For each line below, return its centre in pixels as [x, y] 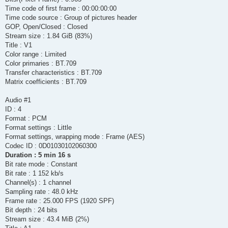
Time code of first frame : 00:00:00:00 [61, 9]
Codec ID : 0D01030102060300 [51, 146]
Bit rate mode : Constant [41, 164]
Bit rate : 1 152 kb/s [34, 174]
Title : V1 [19, 45]
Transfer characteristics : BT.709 [53, 73]
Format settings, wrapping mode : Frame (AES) [75, 137]
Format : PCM [26, 119]
